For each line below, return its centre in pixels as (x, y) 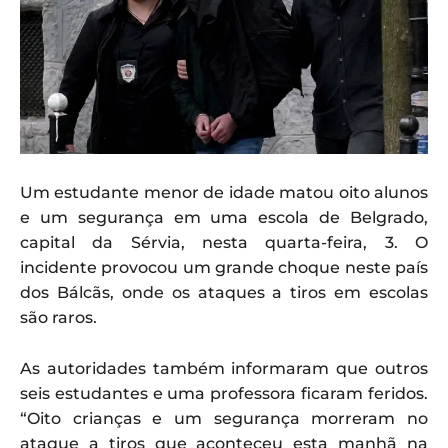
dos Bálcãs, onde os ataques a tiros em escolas (224, 292)
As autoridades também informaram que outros (224, 368)
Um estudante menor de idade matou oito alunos (224, 192)
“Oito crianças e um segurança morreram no (224, 418)
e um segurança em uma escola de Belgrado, (224, 217)
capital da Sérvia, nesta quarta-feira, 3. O (224, 242)
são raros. (58, 317)
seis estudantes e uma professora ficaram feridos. (224, 393)
